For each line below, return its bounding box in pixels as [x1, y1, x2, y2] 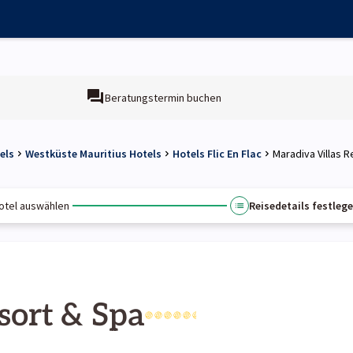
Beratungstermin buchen [105, 90, 221, 105]
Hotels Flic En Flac [173, 147, 262, 161]
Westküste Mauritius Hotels [25, 147, 162, 161]
